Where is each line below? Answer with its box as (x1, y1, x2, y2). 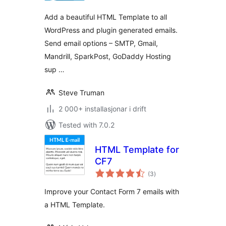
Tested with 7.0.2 (59, 121, 115, 129)
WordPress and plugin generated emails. (44, 26, 178, 34)
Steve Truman (59, 88, 104, 97)
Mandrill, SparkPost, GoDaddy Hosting (44, 52, 171, 61)
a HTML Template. (44, 200, 105, 209)
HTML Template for (95, 144, 179, 155)
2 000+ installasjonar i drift (59, 104, 146, 113)
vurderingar (153, 166, 186, 174)
